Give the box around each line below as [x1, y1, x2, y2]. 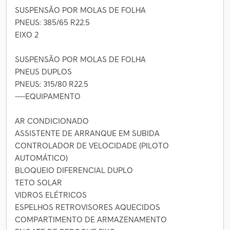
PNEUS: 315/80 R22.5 [15, 79, 88, 89]
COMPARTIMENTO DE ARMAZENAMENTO [15, 214, 167, 224]
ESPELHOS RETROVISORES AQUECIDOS [15, 202, 160, 212]
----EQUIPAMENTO [15, 91, 81, 101]
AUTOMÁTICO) [15, 152, 68, 163]
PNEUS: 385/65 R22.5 [15, 17, 90, 27]
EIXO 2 [15, 29, 39, 40]
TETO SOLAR [15, 177, 62, 187]
